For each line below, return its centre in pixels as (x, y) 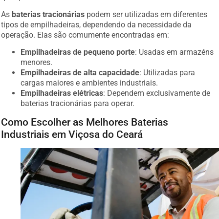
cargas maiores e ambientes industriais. (89, 83)
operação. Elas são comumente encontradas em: (85, 35)
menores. (37, 63)
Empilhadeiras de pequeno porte (78, 52)
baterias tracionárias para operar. (78, 104)
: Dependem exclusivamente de (157, 93)
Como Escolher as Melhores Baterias (85, 122)
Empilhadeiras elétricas (62, 93)
